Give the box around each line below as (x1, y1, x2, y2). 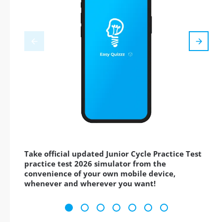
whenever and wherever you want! (24, 178, 156, 189)
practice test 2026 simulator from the (24, 159, 166, 169)
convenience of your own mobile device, (24, 168, 175, 179)
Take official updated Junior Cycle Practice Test (24, 149, 202, 159)
